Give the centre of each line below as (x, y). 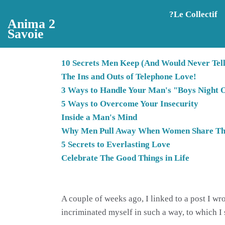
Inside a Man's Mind (99, 118)
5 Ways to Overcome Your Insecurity (130, 104)
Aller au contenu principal (61, 12)
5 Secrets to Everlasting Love (116, 145)
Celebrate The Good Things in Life (125, 158)
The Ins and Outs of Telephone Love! (129, 77)
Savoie (26, 34)
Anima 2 (32, 24)
